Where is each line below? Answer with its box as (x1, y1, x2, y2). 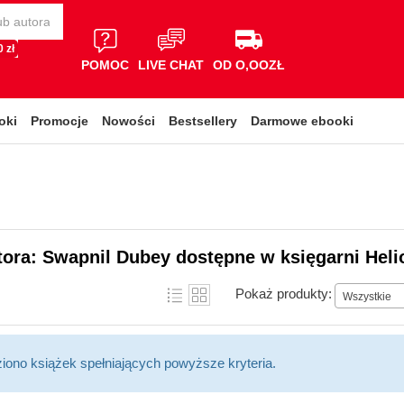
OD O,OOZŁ (213, 57, 285, 72)
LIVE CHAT (138, 57, 204, 72)
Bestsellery (169, 114, 237, 128)
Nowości (102, 114, 155, 128)
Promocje (31, 114, 88, 128)
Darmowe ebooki (251, 114, 353, 128)
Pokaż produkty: (235, 285, 332, 301)
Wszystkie (343, 289, 391, 303)
